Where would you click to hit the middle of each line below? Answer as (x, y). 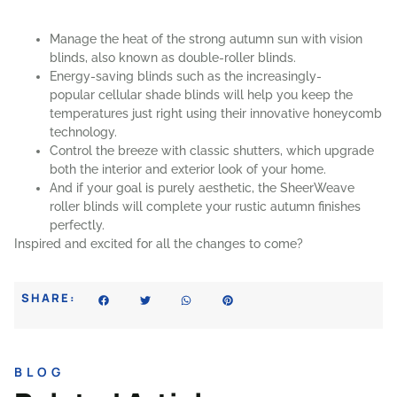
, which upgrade (327, 150)
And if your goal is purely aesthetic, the (165, 187)
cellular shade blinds (159, 94)
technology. (83, 132)
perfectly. (77, 225)
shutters (257, 150)
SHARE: (49, 297)
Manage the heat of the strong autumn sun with (190, 39)
